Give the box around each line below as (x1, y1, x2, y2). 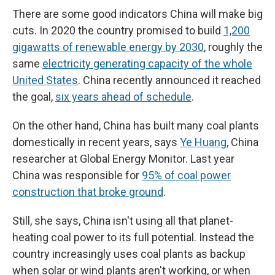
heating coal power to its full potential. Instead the (12, 231, 254, 244)
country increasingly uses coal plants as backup (12, 247, 246, 261)
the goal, (12, 90, 55, 104)
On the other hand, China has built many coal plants (12, 119, 259, 133)
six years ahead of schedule (55, 90, 192, 104)
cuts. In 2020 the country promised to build (12, 24, 223, 37)
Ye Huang (180, 136, 227, 149)
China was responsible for (12, 169, 142, 182)
